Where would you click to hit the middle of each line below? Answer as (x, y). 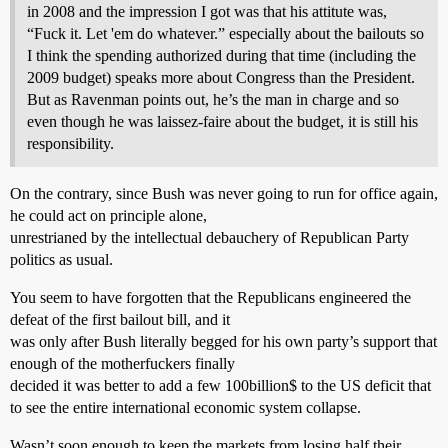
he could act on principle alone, (108, 215)
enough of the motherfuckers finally (122, 363)
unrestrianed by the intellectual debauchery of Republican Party (209, 237)
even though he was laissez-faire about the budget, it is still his (222, 121)
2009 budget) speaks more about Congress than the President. (221, 77)
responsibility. (70, 143)
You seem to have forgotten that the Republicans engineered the (210, 297)
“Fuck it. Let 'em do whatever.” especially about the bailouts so (225, 33)
